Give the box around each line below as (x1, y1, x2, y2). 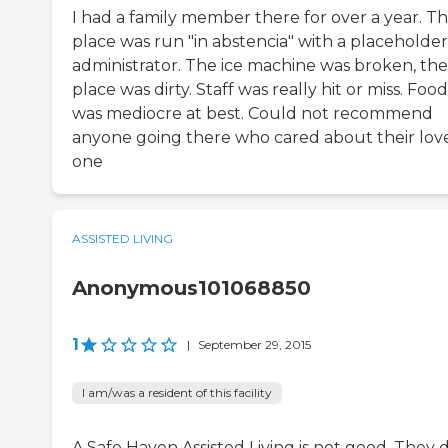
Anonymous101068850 (72, 276, 311, 301)
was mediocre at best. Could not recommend (72, 104, 433, 124)
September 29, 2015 (198, 337, 311, 353)
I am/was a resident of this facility (82, 385, 272, 401)
